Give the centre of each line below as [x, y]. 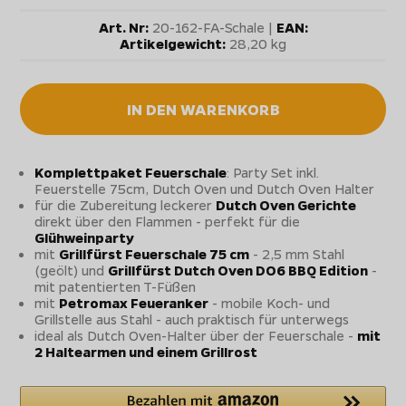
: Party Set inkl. [273, 173]
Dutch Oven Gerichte [286, 205]
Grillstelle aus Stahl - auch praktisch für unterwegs [192, 319]
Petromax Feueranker [134, 303]
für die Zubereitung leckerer [126, 205]
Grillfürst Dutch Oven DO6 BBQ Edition [238, 271]
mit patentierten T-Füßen [116, 287]
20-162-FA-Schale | [212, 28]
